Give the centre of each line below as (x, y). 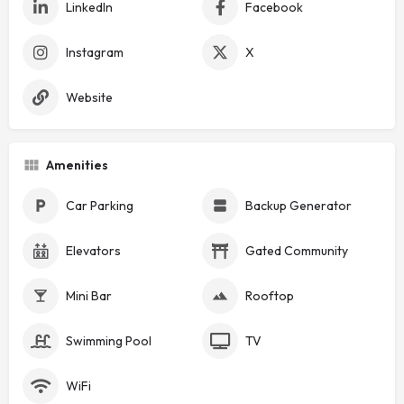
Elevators (93, 250)
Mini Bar (89, 295)
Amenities (77, 165)
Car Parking (100, 205)
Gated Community (297, 250)
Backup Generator (298, 205)
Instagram (95, 52)
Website (89, 97)
